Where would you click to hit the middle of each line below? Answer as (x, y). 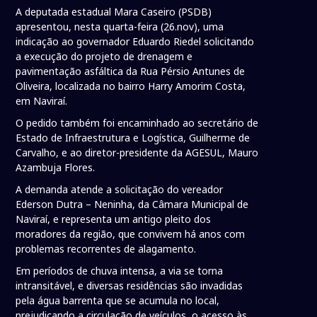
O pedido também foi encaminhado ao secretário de (137, 123)
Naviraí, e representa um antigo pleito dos (114, 219)
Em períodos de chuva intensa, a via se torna (120, 271)
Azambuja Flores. (56, 168)
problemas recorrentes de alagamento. (108, 249)
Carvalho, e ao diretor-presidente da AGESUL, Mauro (137, 153)
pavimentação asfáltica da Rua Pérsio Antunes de (131, 71)
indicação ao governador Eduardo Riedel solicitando (135, 42)
